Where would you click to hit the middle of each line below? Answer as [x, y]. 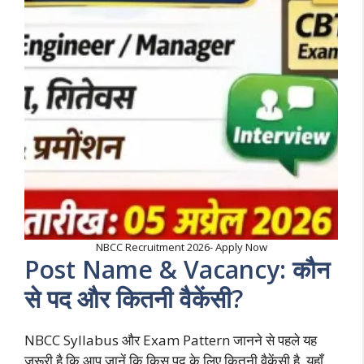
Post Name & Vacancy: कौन [177, 270]
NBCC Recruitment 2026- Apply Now [181, 247]
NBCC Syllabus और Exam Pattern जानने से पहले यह [171, 340]
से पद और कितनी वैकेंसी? [134, 299]
